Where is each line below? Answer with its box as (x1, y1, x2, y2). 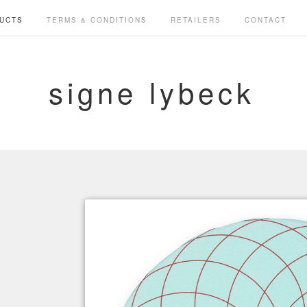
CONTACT (244, 15, 286, 25)
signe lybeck (48, 71, 255, 112)
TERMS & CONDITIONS (46, 15, 147, 25)
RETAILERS (170, 15, 221, 25)
